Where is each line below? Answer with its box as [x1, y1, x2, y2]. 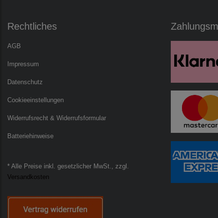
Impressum [7, 61, 39, 68]
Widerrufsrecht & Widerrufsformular [7, 115, 106, 122]
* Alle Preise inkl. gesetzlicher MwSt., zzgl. [7, 163, 129, 170]
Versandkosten [7, 174, 49, 181]
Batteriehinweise [7, 133, 54, 140]
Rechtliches [7, 21, 57, 32]
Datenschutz [7, 79, 43, 86]
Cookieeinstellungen [7, 97, 64, 104]
